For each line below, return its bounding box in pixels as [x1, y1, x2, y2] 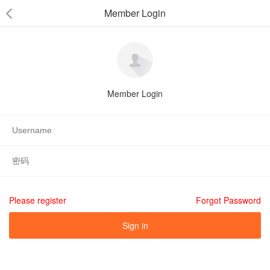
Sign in [122, 219, 148, 231]
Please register [9, 194, 66, 206]
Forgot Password [196, 194, 261, 206]
